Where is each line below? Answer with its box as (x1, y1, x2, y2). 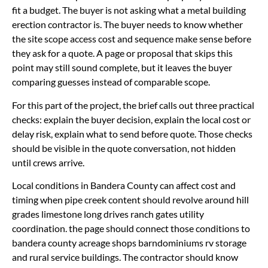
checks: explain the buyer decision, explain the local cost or (12, 113, 251, 125)
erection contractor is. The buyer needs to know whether (12, 19, 243, 31)
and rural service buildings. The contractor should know (12, 251, 238, 263)
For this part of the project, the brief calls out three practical (12, 99, 254, 111)
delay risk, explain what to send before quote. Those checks (12, 127, 252, 139)
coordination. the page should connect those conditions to (12, 223, 250, 234)
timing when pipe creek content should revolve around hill (12, 194, 249, 206)
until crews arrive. (12, 156, 84, 168)
